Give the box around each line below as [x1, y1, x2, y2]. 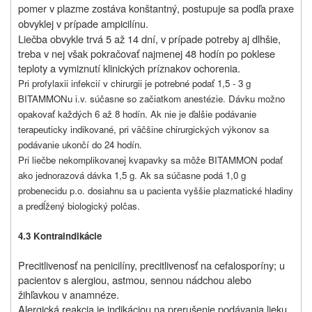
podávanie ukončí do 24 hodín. [18, 138, 142, 152]
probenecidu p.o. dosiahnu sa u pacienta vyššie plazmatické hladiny [18, 184, 293, 198]
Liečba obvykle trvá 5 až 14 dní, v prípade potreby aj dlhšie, [18, 31, 281, 47]
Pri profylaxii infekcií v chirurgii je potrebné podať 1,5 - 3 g [18, 77, 251, 91]
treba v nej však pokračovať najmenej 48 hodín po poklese [18, 46, 275, 61]
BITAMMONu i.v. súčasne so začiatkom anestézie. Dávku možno [18, 92, 285, 106]
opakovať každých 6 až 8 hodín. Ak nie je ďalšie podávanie [18, 107, 256, 121]
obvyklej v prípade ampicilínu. [18, 16, 148, 31]
